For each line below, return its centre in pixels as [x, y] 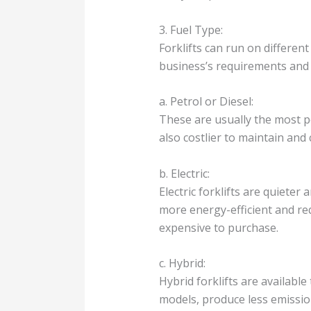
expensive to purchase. [218, 227]
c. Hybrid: [182, 263]
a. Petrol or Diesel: [206, 102]
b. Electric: [184, 173]
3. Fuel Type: [191, 30]
